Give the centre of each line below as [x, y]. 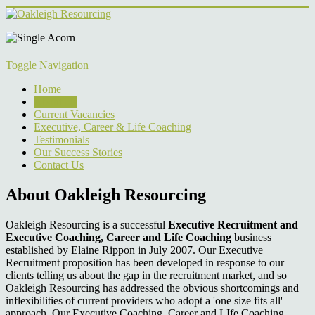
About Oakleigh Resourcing [106, 194]
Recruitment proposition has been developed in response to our [145, 262]
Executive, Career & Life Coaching [112, 127]
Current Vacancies [74, 114]
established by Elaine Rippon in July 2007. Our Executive [134, 250]
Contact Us [59, 165]
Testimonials [62, 140]
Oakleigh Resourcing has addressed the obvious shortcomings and [152, 288]
